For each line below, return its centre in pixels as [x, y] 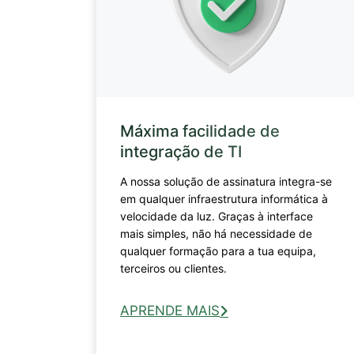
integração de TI [181, 151]
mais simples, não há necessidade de [216, 233]
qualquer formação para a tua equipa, [218, 250]
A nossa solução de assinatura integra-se [226, 181]
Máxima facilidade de [200, 131]
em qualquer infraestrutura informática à [224, 198]
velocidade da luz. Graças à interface [217, 216]
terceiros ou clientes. [177, 268]
